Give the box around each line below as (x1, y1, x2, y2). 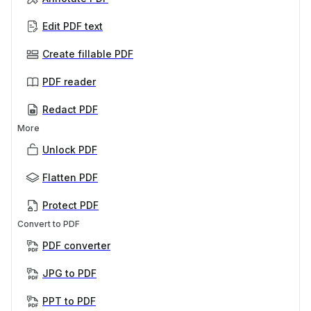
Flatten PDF (42, 171, 98, 184)
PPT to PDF (42, 295, 96, 308)
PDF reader (42, 76, 96, 88)
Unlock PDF (42, 144, 97, 156)
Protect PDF (42, 199, 99, 212)
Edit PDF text (42, 20, 103, 33)
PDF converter (42, 239, 110, 252)
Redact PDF (42, 103, 98, 116)
